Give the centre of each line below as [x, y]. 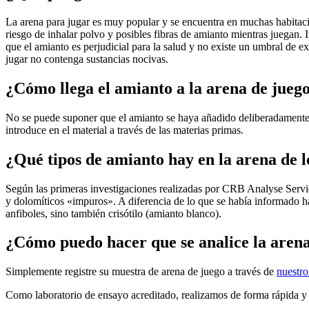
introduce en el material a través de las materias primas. [124, 130]
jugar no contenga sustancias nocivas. [87, 59]
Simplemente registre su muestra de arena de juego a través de [141, 272]
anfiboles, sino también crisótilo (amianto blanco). [113, 213]
